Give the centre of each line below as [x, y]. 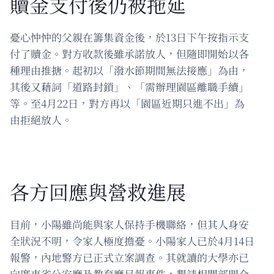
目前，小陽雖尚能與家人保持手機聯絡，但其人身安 [129, 224]
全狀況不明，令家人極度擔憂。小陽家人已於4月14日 [132, 240]
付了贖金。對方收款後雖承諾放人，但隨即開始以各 [129, 53]
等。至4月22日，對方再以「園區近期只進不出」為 [127, 103]
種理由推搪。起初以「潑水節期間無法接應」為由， [129, 70]
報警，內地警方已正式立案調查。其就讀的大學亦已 [129, 257]
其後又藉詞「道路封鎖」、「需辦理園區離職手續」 [129, 86]
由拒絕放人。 [41, 119]
